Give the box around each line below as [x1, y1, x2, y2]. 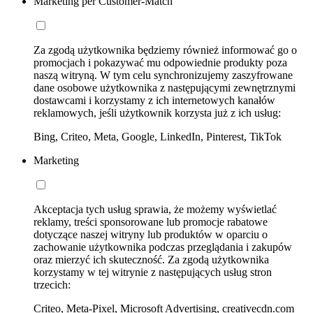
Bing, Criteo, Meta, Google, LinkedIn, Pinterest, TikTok [34, 130, 282, 143]
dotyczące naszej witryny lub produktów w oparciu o [34, 228, 268, 240]
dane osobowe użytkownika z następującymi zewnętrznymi [34, 81, 296, 94]
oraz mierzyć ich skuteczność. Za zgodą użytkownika [34, 253, 269, 265]
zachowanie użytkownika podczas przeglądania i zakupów [34, 240, 292, 253]
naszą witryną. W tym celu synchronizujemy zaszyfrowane [34, 68, 293, 81]
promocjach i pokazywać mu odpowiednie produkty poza [34, 56, 287, 68]
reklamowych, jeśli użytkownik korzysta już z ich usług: [34, 106, 281, 119]
